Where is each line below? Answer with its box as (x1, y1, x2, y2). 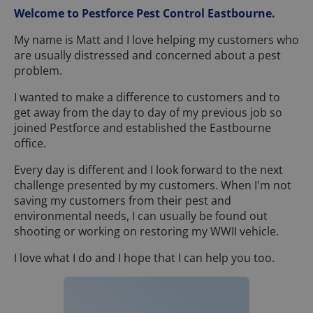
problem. (14, 63, 62, 79)
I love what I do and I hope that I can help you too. (14, 250, 275, 266)
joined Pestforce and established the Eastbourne (14, 120, 271, 136)
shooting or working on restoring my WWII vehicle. (14, 224, 282, 240)
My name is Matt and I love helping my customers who (14, 32, 299, 48)
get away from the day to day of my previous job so (14, 105, 282, 121)
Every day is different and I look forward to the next (14, 162, 283, 178)
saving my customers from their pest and (14, 193, 231, 209)
